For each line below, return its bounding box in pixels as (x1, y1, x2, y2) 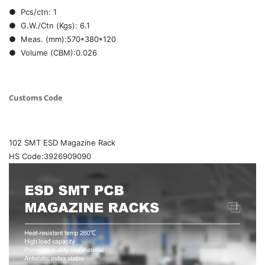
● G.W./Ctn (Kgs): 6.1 (9, 21, 90, 31)
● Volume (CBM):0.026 (9, 48, 97, 58)
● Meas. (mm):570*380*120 (9, 34, 116, 44)
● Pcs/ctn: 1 (9, 7, 57, 17)
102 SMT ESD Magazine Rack (9, 138, 115, 148)
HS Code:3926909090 (9, 151, 91, 161)
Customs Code (9, 92, 63, 104)
